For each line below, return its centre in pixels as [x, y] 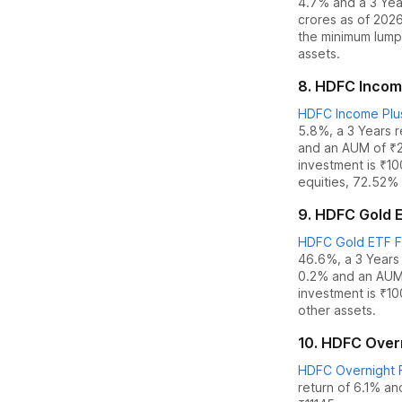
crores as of [336, 19]
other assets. [337, 310]
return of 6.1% [339, 387]
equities [322, 182]
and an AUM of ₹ [347, 148]
